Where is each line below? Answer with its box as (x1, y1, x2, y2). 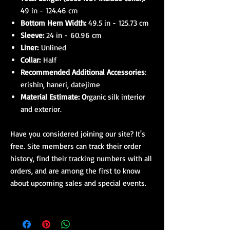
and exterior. (21, 104, 62, 114)
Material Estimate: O (21, 92, 86, 102)
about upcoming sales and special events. (10, 178, 146, 188)
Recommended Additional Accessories (21, 67, 145, 77)
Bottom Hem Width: (21, 18, 88, 28)
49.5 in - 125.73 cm (88, 18, 149, 28)
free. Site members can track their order (10, 141, 141, 151)
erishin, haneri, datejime (21, 80, 100, 89)
